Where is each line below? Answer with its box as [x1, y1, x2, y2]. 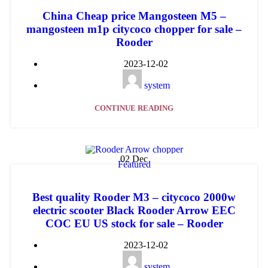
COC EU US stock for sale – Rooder [45, 217, 223, 230]
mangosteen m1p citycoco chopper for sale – [26, 23, 242, 36]
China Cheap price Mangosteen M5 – [42, 10, 226, 23]
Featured [117, 159, 151, 170]
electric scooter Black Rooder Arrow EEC [32, 204, 236, 217]
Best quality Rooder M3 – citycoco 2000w [32, 191, 236, 204]
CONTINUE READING [95, 103, 173, 113]
